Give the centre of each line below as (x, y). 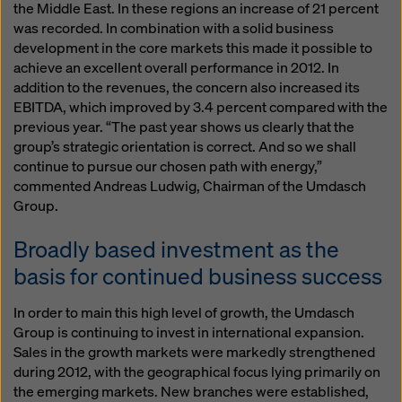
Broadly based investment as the (176, 249)
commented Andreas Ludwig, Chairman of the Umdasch (190, 186)
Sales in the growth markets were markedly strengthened (194, 352)
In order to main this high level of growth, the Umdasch (184, 313)
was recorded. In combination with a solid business (174, 28)
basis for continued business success (198, 276)
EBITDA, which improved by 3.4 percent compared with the (201, 107)
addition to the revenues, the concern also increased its (187, 87)
